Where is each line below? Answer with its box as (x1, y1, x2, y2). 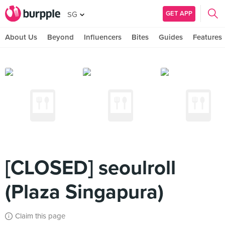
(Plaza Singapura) (5, 180, 164, 204)
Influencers (84, 33, 122, 42)
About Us (5, 33, 37, 42)
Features (193, 33, 222, 42)
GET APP (166, 9, 192, 18)
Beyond (47, 33, 74, 42)
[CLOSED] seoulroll (5, 156, 176, 180)
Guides (159, 33, 183, 42)
